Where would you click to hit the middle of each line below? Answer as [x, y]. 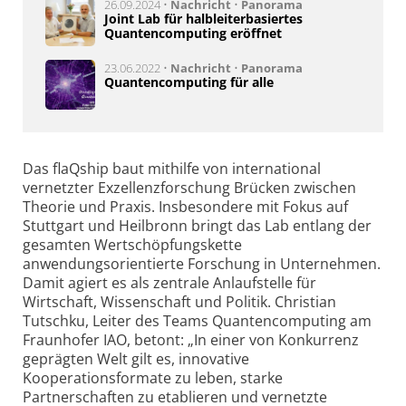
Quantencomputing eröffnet [193, 34]
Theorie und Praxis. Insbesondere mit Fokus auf [185, 207]
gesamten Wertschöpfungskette [132, 245]
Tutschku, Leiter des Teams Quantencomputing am [197, 321]
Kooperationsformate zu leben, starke [153, 378]
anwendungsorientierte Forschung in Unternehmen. [202, 264]
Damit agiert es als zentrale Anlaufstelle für [169, 283]
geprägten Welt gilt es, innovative [136, 359]
